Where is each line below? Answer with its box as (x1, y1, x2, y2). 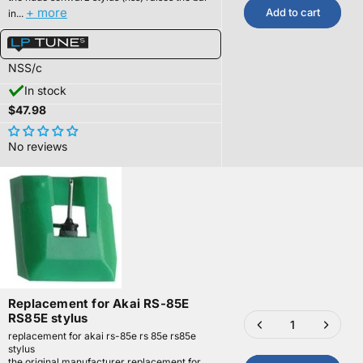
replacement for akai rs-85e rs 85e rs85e (8, 330, 196, 343)
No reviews (8, 139, 67, 154)
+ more (26, 4, 67, 20)
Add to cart (265, 6, 320, 19)
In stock (24, 83, 66, 98)
